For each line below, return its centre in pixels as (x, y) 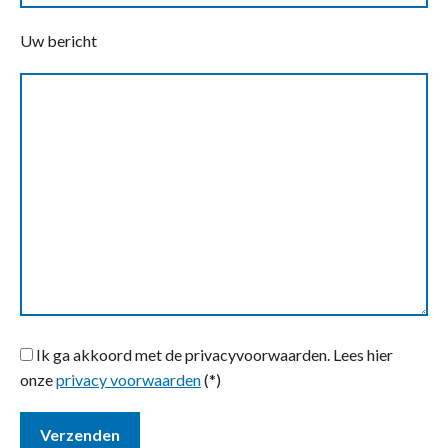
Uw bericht (58, 40)
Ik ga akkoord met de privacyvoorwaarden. (183, 355)
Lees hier (361, 355)
